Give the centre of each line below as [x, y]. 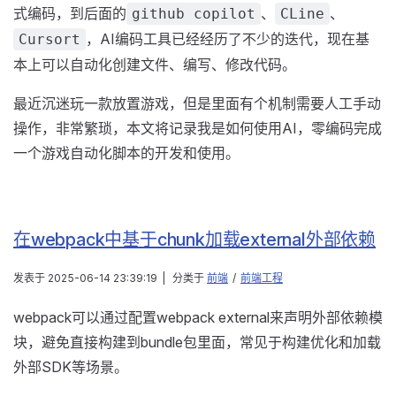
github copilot [194, 14]
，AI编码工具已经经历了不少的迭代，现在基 [228, 39]
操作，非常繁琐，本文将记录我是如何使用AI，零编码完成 [198, 129]
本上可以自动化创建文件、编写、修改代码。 [155, 65]
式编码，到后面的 [70, 14]
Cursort [49, 40]
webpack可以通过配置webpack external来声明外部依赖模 [198, 318]
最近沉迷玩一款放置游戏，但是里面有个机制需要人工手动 [197, 104]
